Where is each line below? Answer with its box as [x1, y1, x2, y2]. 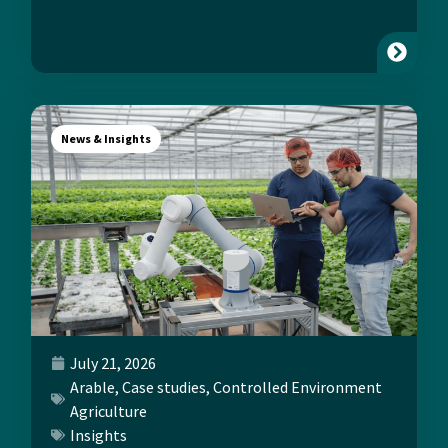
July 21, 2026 [70, 353, 156, 374]
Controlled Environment [213, 377, 382, 398]
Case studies [122, 377, 206, 398]
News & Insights [61, 130, 151, 146]
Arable [70, 377, 115, 398]
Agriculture [70, 401, 147, 422]
